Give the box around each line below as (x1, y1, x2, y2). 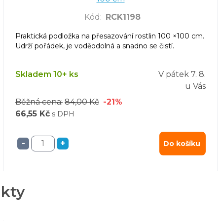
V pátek (158, 69, 189, 79)
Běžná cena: (15, 97, 63, 107)
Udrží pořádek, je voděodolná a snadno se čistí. (15, 41, 174, 50)
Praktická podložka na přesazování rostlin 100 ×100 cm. (15, 31, 204, 40)
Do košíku (163, 139, 200, 148)
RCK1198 (106, 12, 141, 22)
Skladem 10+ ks (15, 69, 78, 79)
